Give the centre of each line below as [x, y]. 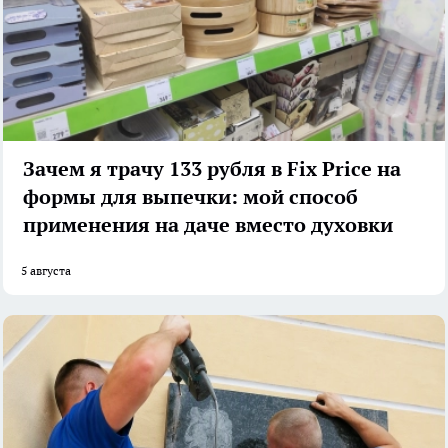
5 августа [46, 270]
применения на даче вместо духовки [208, 224]
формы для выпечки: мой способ [190, 196]
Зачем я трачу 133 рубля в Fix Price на [212, 168]
